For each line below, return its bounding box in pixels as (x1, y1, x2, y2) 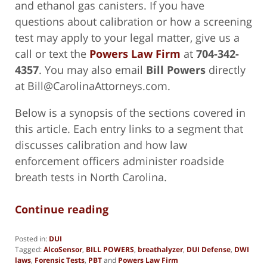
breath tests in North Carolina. (15, 169, 167, 184)
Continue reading (15, 201, 108, 216)
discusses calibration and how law (15, 137, 187, 152)
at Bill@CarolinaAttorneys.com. (15, 78, 170, 93)
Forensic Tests (35, 254, 85, 265)
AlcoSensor (44, 244, 82, 254)
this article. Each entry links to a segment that (15, 121, 243, 136)
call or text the (15, 46, 89, 61)
